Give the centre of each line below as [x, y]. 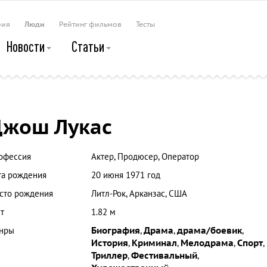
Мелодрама [207, 243]
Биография [115, 231]
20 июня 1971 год [125, 175]
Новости [27, 46]
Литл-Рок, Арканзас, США [139, 194]
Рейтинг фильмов [90, 24]
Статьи [89, 46]
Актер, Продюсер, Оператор [145, 157]
